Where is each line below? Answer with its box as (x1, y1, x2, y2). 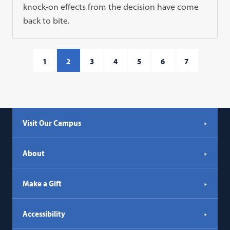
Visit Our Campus (23, 118, 82, 128)
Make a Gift (23, 178, 62, 189)
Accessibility (23, 208, 66, 219)
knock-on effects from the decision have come (23, 2, 199, 12)
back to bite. (23, 15, 70, 26)
